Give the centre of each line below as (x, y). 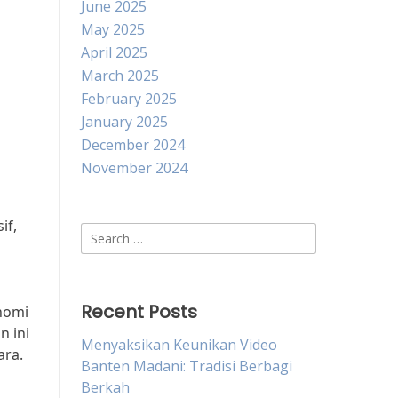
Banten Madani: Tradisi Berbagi (187, 366)
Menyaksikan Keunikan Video (179, 345)
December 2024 (133, 145)
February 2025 (129, 99)
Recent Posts (139, 312)
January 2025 (124, 122)
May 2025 (113, 29)
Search (103, 233)
